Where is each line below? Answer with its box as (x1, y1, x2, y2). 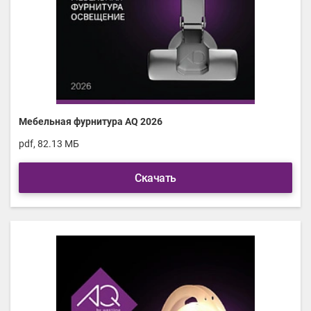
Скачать (135, 171, 176, 185)
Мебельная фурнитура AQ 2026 (19, 116, 162, 128)
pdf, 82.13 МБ (19, 138, 79, 150)
